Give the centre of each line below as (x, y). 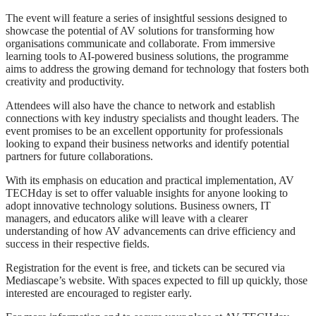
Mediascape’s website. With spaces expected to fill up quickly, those (157, 280)
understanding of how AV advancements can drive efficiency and (151, 231)
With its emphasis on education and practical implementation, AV (150, 180)
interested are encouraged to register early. (99, 293)
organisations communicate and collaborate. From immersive (140, 43)
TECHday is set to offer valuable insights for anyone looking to (147, 193)
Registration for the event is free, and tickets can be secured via (145, 267)
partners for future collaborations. (79, 156)
